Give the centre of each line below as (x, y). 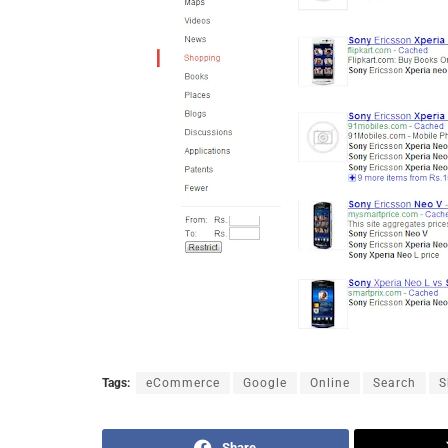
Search (394, 383)
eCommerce (183, 383)
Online (330, 383)
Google (265, 383)
